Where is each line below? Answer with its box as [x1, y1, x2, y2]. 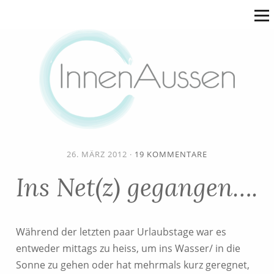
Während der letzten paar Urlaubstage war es [16, 225, 226, 239]
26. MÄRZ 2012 [67, 149, 127, 160]
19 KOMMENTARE [135, 149, 207, 160]
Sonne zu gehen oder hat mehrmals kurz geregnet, [16, 258, 250, 272]
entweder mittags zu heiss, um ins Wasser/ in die [16, 242, 240, 255]
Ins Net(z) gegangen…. [16, 171, 258, 203]
